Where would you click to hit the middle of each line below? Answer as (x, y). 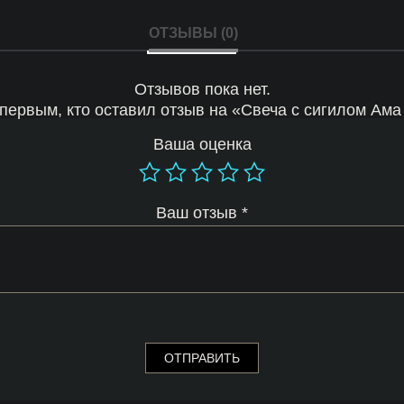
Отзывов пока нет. (202, 90)
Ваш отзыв (199, 213)
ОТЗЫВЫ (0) (193, 33)
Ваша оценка (202, 145)
